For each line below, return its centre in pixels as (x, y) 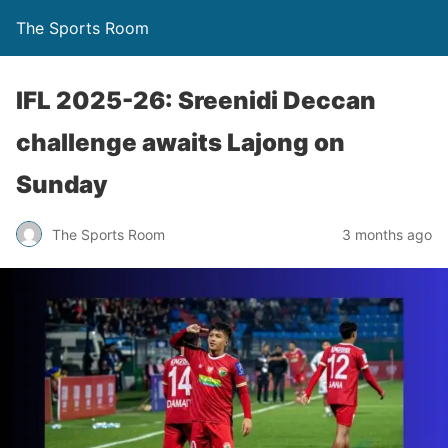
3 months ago (387, 234)
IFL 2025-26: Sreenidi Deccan (196, 100)
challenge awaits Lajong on (180, 142)
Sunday (62, 184)
